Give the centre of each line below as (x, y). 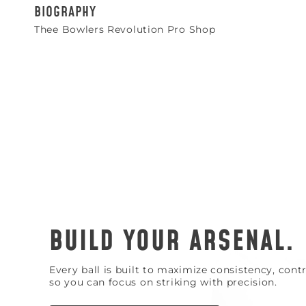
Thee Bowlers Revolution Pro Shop (125, 29)
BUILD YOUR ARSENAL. (172, 241)
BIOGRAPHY (65, 12)
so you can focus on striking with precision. (163, 282)
